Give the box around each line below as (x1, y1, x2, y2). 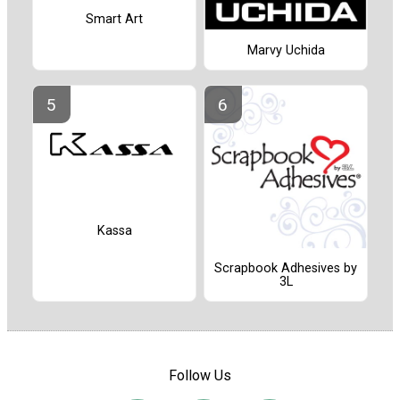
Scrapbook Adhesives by (214, 260, 357, 276)
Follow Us (169, 367, 231, 385)
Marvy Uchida (246, 42, 325, 58)
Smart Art (86, 11, 143, 27)
